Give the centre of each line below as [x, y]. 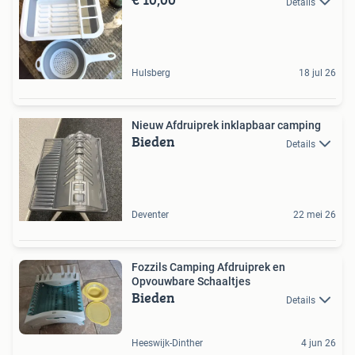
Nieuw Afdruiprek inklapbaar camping [226, 126]
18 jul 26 [317, 73]
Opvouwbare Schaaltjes [191, 282]
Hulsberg [151, 73]
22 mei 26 [315, 215]
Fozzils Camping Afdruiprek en [208, 267]
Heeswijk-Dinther [167, 343]
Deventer [150, 215]
